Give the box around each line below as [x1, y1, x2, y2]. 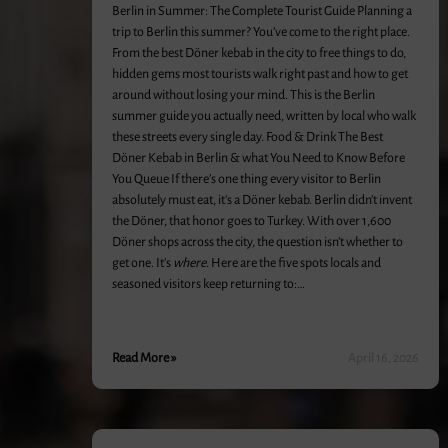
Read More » [112, 351, 177, 365]
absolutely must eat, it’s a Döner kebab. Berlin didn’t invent [112, 193, 412, 207]
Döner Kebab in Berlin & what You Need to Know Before [112, 151, 405, 165]
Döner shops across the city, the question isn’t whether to [112, 235, 403, 249]
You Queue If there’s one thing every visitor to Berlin [112, 172, 381, 186]
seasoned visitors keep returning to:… [112, 277, 305, 291]
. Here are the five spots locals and [206, 256, 381, 270]
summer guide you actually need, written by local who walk [112, 109, 416, 123]
